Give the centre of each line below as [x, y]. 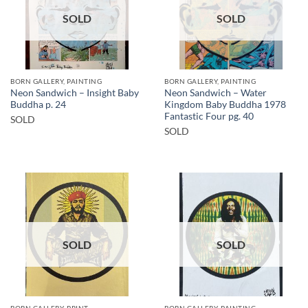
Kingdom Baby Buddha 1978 [225, 104]
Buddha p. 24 [38, 104]
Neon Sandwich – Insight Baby [75, 92]
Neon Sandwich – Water [216, 92]
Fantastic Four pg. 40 [209, 116]
